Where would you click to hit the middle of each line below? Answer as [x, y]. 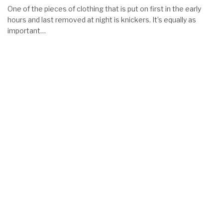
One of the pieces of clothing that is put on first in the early [104, 9]
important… [27, 31]
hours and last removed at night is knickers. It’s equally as [102, 20]
